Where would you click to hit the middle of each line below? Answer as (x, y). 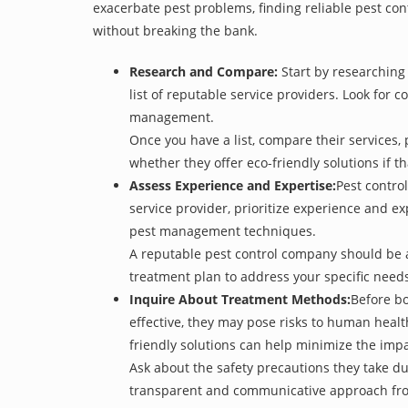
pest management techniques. (223, 231)
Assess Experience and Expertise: (233, 185)
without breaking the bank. (175, 31)
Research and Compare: (204, 71)
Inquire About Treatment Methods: (240, 299)
